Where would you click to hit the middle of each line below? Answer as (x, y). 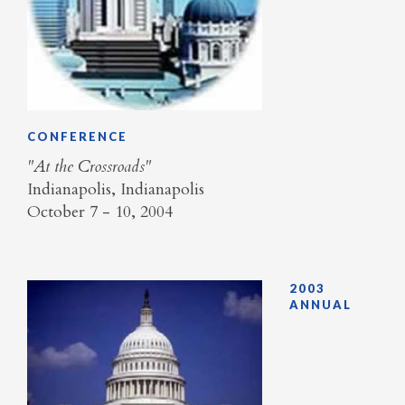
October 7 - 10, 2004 (102, 212)
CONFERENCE (77, 136)
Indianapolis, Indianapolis (116, 190)
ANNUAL (320, 304)
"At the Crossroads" (89, 167)
